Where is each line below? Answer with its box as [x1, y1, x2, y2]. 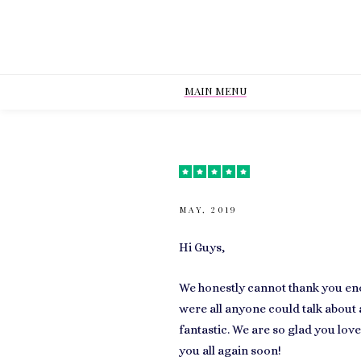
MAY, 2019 [180, 204, 238, 215]
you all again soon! [179, 343, 281, 358]
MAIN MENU [185, 84, 247, 98]
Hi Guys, [179, 240, 225, 255]
